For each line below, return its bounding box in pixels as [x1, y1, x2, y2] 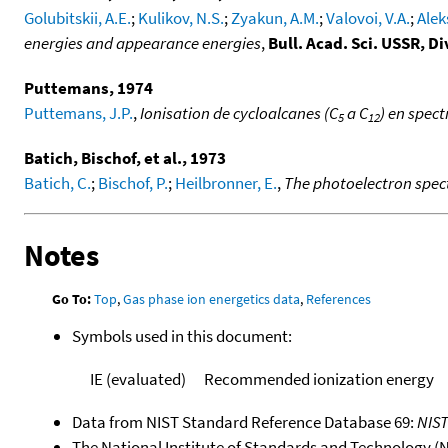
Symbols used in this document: [72, 324, 292, 347]
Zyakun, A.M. [231, 6, 319, 29]
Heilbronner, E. [175, 171, 277, 194]
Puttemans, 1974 [24, 76, 153, 99]
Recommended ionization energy [203, 367, 434, 390]
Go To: [52, 289, 92, 308]
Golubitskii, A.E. [24, 6, 131, 29]
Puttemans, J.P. [24, 101, 133, 124]
